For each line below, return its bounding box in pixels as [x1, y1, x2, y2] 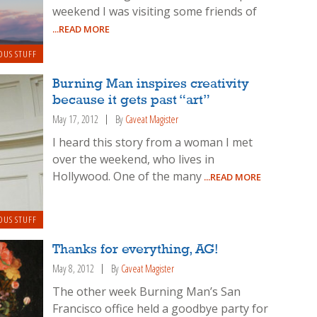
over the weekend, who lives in [52, 151, 215, 167]
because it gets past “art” [52, 93, 211, 108]
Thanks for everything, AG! [52, 243, 219, 258]
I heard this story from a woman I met [52, 134, 253, 150]
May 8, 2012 [52, 262, 95, 276]
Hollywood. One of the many [52, 168, 202, 184]
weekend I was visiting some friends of [52, 3, 258, 19]
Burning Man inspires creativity [52, 77, 250, 92]
